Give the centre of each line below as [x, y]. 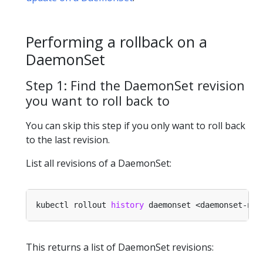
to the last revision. [68, 139]
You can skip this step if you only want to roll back [136, 125]
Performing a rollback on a [117, 42]
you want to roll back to [98, 100]
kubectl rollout [73, 205]
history [127, 205]
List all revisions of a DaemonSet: [99, 163]
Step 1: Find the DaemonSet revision [135, 85]
